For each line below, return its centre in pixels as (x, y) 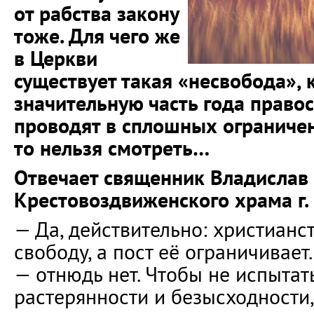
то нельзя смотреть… (112, 148)
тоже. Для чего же (97, 36)
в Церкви (56, 58)
